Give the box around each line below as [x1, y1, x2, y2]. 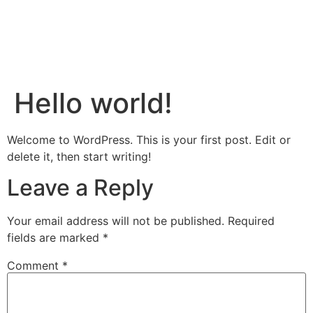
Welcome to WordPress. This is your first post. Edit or [7, 132, 291, 147]
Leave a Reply [7, 173, 154, 201]
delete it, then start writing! [7, 149, 151, 163]
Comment [7, 258, 62, 272]
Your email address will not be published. [7, 213, 224, 228]
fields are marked [7, 230, 103, 245]
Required [228, 213, 275, 228]
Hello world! [14, 85, 173, 120]
